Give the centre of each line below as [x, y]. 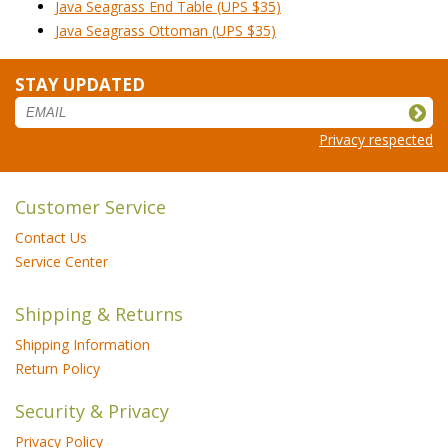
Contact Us [51, 237]
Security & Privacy [92, 410]
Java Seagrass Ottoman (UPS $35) [165, 30]
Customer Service [90, 206]
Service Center [61, 261]
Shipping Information [82, 344]
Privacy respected [376, 139]
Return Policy [57, 368]
